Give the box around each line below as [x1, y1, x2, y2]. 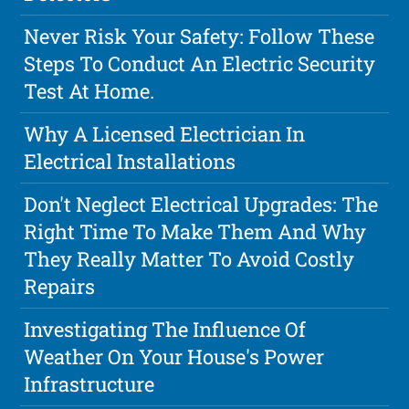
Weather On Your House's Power [24, 343, 325, 371]
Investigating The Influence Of [24, 316, 307, 343]
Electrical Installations [24, 148, 236, 175]
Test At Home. [24, 78, 155, 105]
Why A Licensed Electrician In [24, 121, 306, 148]
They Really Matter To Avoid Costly [24, 246, 355, 273]
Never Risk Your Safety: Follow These [24, 23, 375, 50]
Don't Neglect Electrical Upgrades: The [24, 191, 379, 218]
